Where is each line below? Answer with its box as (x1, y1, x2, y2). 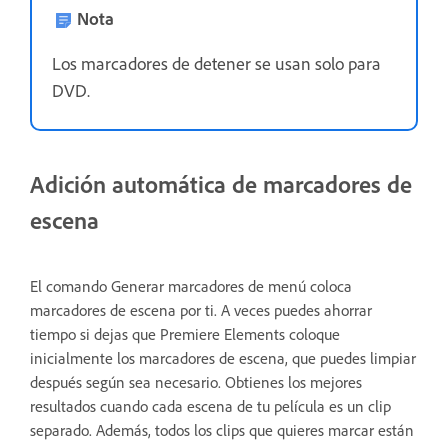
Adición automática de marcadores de (30, 169, 412, 199)
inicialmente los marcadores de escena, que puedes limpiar (30, 348, 416, 368)
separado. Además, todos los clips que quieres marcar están (30, 420, 414, 440)
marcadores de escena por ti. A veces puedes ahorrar (30, 300, 372, 320)
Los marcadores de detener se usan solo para (52, 52, 381, 75)
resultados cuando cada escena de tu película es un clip (30, 396, 391, 416)
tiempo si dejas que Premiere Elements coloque (30, 324, 340, 344)
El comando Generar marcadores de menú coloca (30, 276, 352, 296)
